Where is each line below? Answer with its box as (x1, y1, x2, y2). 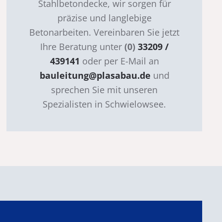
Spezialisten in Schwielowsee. (43, 98, 166, 110)
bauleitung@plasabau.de (39, 69, 151, 81)
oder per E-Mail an (79, 55, 159, 67)
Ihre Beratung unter (40, 40, 125, 53)
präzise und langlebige (57, 11, 152, 24)
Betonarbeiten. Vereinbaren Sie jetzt (29, 26, 180, 38)
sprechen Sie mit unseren (51, 83, 158, 96)
